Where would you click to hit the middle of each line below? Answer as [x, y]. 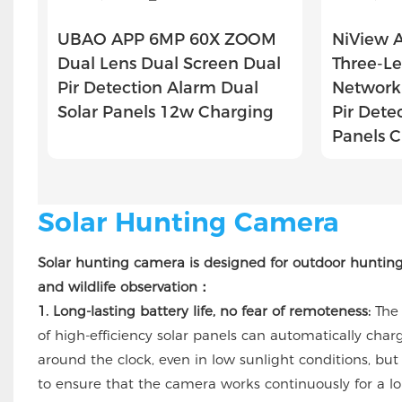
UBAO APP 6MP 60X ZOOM [166, 39]
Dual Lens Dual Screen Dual [169, 63]
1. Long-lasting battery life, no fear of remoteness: [204, 311]
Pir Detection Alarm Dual [157, 87]
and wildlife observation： [124, 287]
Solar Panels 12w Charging [165, 112]
